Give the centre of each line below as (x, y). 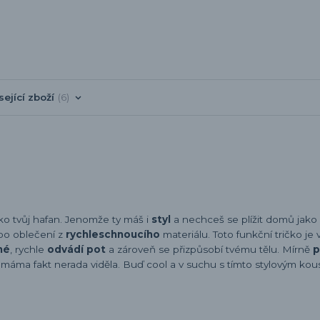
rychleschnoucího (114, 234)
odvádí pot (78, 249)
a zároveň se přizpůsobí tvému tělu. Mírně (211, 249)
